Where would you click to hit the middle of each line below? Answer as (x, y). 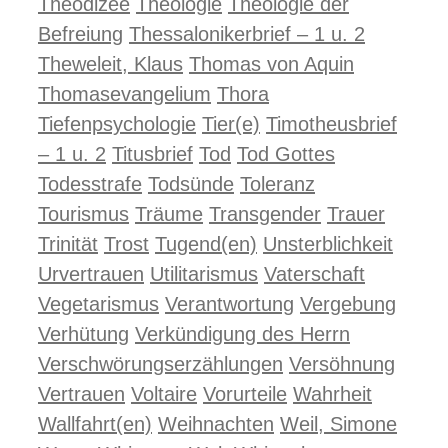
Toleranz (277, 184)
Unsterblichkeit (328, 244)
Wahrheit (332, 394)
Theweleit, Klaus (110, 64)
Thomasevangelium (124, 94)
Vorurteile (245, 394)
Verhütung (83, 334)
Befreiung (80, 34)
